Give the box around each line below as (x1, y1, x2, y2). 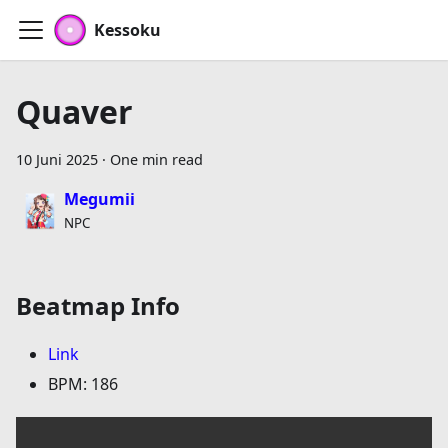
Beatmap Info (16, 289, 180, 322)
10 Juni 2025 (16, 150, 98, 169)
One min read (110, 150, 203, 169)
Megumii (64, 187, 135, 210)
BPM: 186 (48, 373, 118, 395)
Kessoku (94, 19, 161, 41)
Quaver (16, 90, 133, 133)
